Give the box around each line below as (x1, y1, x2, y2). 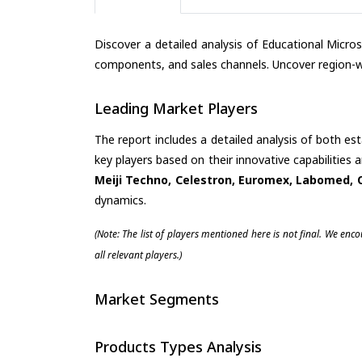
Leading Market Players (95, 99, 258, 119)
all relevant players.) (95, 247, 182, 262)
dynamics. (95, 192, 146, 208)
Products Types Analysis (95, 337, 262, 357)
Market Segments (95, 288, 219, 309)
